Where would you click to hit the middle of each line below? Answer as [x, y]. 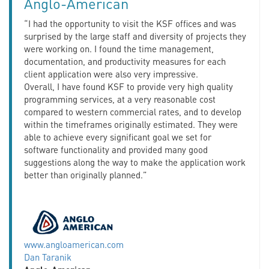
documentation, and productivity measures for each [125, 61]
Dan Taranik [48, 257]
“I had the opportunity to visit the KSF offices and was [130, 23]
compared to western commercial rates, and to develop [133, 111]
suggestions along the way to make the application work [135, 162]
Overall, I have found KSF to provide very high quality [128, 86]
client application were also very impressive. [111, 74]
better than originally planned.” [86, 174]
